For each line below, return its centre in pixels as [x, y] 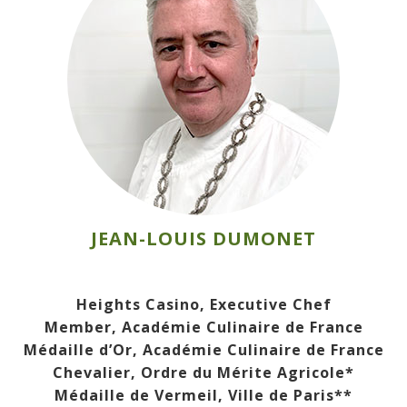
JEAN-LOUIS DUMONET [203, 239]
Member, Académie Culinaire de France [203, 328]
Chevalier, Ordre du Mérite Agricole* [203, 373]
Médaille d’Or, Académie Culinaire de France [203, 350]
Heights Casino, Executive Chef [203, 305]
